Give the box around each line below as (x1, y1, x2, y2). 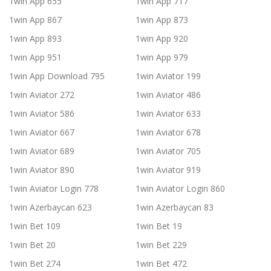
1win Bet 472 (135, 258, 187, 270)
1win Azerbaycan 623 (9, 201, 92, 214)
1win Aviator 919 (135, 164, 201, 176)
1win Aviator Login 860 (135, 183, 225, 195)
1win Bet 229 (135, 239, 187, 251)
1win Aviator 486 (135, 89, 201, 101)
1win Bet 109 (9, 220, 60, 232)
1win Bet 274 (9, 258, 60, 270)
